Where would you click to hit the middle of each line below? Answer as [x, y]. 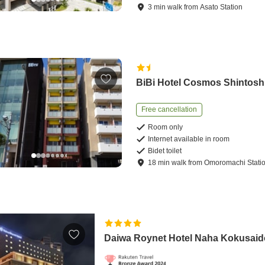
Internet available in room [189, 139]
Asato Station [222, 7]
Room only [166, 127]
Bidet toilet [165, 151]
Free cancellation [169, 110]
